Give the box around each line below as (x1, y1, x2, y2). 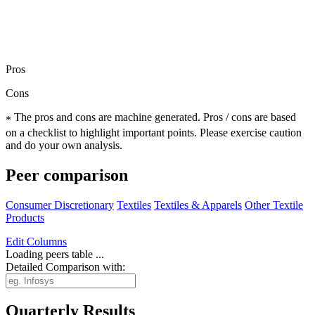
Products (6, 211, 44, 224)
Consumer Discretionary (6, 198, 114, 211)
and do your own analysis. (6, 139, 122, 151)
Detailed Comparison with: (6, 260, 125, 273)
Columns (24, 235, 67, 247)
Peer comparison (6, 165, 128, 184)
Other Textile (245, 198, 303, 211)
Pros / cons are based (203, 110, 296, 123)
